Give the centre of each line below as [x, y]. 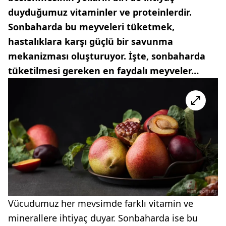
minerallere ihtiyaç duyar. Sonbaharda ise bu [103, 218]
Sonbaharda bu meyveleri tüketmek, [91, 27]
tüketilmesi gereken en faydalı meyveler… [103, 71]
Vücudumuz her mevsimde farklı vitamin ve [101, 203]
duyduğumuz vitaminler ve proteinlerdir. [100, 12]
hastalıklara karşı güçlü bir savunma [91, 41]
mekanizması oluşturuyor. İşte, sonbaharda [107, 56]
